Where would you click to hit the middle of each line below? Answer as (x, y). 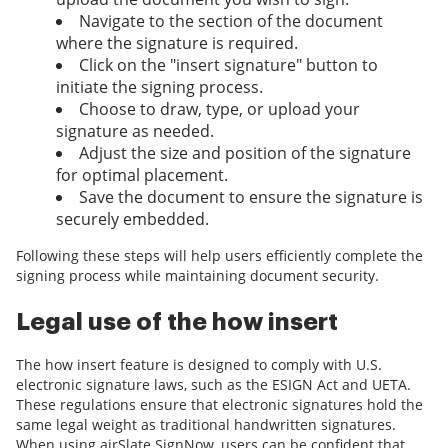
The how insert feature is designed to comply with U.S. (199, 365)
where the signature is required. (177, 43)
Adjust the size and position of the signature (245, 153)
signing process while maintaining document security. (197, 276)
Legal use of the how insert (177, 322)
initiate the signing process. (159, 87)
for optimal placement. (142, 175)
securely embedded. (132, 219)
